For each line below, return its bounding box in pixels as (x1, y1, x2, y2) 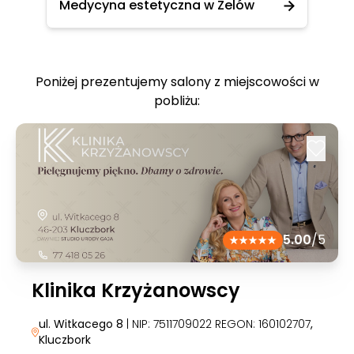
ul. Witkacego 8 (38, 316, 123, 332)
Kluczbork (38, 332, 91, 348)
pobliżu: (154, 92, 200, 110)
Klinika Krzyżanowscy (32, 277, 240, 303)
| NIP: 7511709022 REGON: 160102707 (122, 316, 311, 332)
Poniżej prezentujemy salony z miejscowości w (35, 73, 319, 91)
